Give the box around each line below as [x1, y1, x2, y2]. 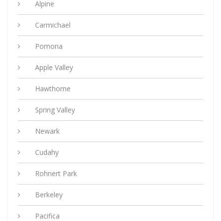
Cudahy [35, 147, 59, 157]
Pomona [35, 41, 63, 51]
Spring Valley [35, 105, 75, 115]
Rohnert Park [35, 169, 77, 179]
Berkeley [35, 190, 63, 200]
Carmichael [35, 20, 71, 30]
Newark [35, 126, 60, 136]
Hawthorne [35, 84, 71, 94]
